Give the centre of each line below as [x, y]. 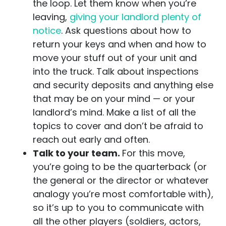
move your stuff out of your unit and [115, 58]
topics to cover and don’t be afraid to [118, 126]
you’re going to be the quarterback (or [120, 167]
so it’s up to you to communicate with [118, 208]
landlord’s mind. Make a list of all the [114, 112]
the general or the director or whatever [121, 180]
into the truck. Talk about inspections [116, 71]
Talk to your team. [77, 153]
